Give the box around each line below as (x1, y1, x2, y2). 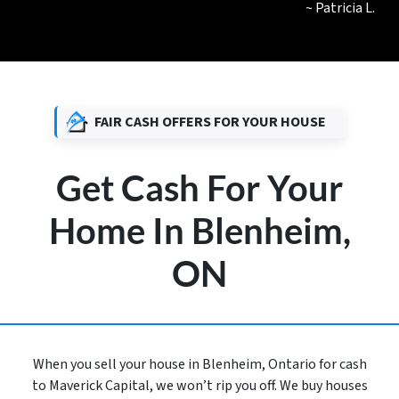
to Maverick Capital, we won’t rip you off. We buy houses (31, 376, 368, 396)
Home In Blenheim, (48, 209, 351, 253)
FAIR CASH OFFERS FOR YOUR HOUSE (94, 112, 326, 133)
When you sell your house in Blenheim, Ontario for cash (32, 354, 367, 375)
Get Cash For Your (56, 167, 343, 210)
